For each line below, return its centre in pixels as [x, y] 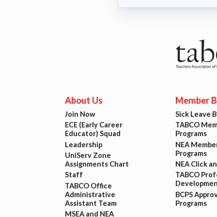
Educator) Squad [93, 134]
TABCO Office [89, 186]
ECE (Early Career [94, 125]
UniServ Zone [88, 155]
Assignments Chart [97, 164]
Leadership [84, 144]
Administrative [90, 194]
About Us [84, 101]
